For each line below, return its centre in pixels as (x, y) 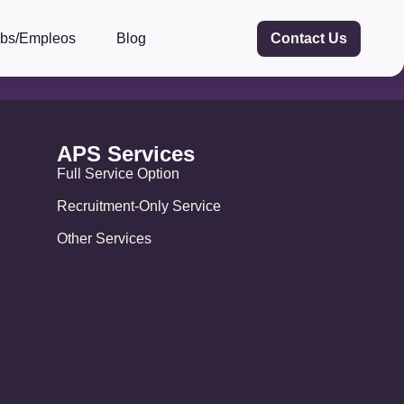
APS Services (126, 154)
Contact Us (308, 38)
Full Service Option (119, 174)
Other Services (105, 239)
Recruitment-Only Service (139, 206)
